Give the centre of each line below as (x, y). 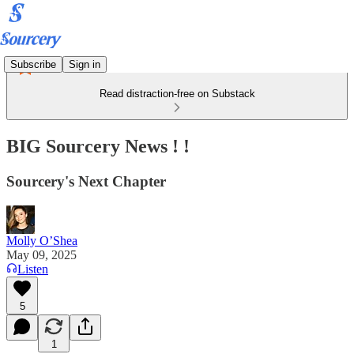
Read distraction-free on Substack (177, 94)
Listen (33, 269)
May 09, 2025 (41, 254)
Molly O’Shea (42, 240)
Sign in (85, 64)
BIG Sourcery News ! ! (98, 146)
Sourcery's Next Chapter (86, 181)
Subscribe (33, 64)
